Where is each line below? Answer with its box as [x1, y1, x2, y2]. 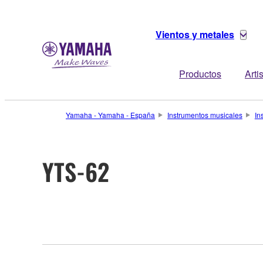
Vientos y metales [156, 28, 234, 41]
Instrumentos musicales [167, 110, 242, 120]
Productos [179, 67, 221, 80]
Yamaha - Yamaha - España [66, 110, 155, 120]
